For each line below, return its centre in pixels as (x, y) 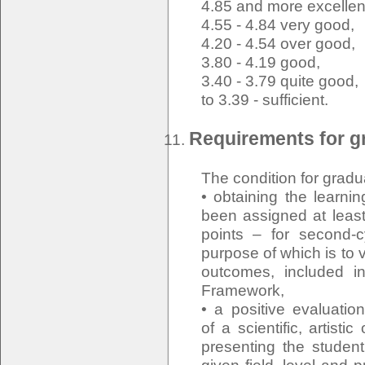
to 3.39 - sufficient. (264, 100)
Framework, (242, 290)
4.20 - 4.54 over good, (278, 44)
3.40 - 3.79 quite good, (279, 81)
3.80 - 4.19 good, (260, 62)
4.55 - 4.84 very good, (277, 25)
